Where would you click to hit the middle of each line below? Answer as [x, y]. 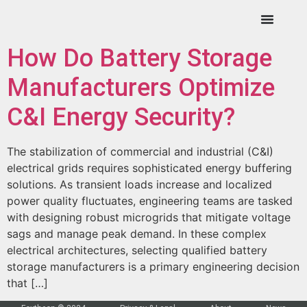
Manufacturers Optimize [141, 88]
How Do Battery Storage [139, 58]
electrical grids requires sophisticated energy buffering [149, 168]
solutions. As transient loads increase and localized [139, 184]
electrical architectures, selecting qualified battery [137, 250]
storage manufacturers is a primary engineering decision [153, 267]
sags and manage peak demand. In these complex [137, 234]
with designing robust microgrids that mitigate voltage [149, 217]
